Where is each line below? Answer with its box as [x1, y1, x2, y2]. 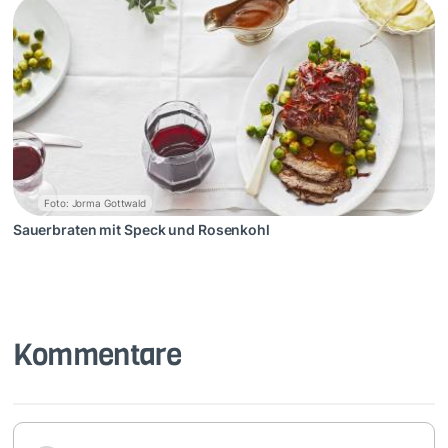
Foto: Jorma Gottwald [44, 196, 147, 209]
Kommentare [12, 335, 182, 376]
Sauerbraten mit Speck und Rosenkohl [12, 222, 270, 239]
